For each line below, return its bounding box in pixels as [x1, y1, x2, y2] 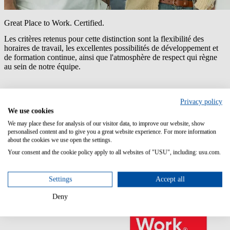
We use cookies [8, 107, 53, 114]
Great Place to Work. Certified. [4, 18, 104, 27]
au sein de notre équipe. [4, 62, 81, 71]
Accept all [155, 175, 185, 183]
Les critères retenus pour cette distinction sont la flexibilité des [4, 34, 204, 44]
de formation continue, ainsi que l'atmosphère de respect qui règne [4, 53, 217, 62]
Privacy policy [180, 98, 222, 105]
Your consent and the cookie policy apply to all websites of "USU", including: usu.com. [8, 148, 221, 156]
